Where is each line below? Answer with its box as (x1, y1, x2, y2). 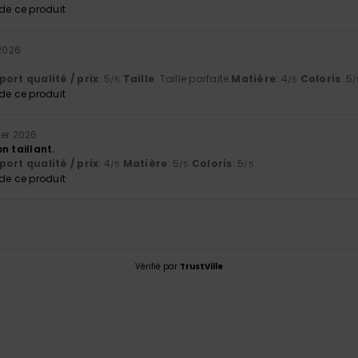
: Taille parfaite (154, 72, 232, 86)
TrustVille (180, 261, 223, 273)
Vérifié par (135, 261, 180, 273)
